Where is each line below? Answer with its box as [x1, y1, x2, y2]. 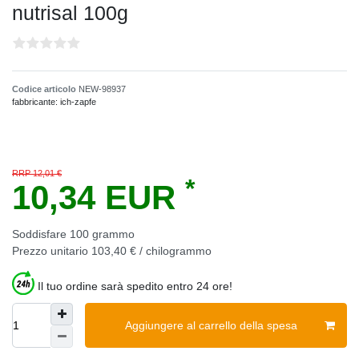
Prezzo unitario [12, 244, 91, 258]
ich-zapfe [60, 97, 96, 107]
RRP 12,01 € [12, 168, 62, 179]
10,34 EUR [12, 179, 185, 217]
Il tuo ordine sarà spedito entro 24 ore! [38, 280, 232, 293]
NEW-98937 [79, 84, 126, 95]
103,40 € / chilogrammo [91, 244, 212, 258]
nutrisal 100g [12, 2, 128, 25]
